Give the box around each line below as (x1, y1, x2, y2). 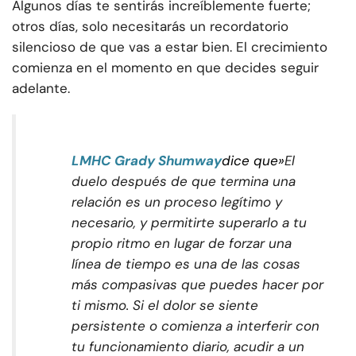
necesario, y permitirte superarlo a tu (72, 214, 307, 232)
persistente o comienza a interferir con (72, 317, 319, 335)
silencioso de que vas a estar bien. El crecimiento (12, 38, 327, 56)
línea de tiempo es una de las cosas (72, 255, 300, 273)
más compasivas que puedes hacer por (72, 276, 323, 294)
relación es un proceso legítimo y (72, 193, 282, 211)
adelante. (12, 79, 70, 98)
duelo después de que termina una (72, 172, 296, 191)
